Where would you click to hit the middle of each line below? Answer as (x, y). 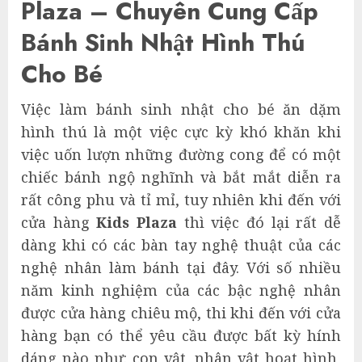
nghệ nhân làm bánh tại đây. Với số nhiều (181, 267)
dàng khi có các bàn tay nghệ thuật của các (181, 244)
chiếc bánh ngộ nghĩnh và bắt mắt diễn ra (181, 177)
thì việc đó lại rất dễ (263, 222)
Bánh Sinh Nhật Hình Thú (163, 42)
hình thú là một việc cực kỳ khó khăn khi (181, 131)
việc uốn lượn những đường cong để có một (181, 154)
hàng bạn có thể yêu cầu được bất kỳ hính (181, 335)
